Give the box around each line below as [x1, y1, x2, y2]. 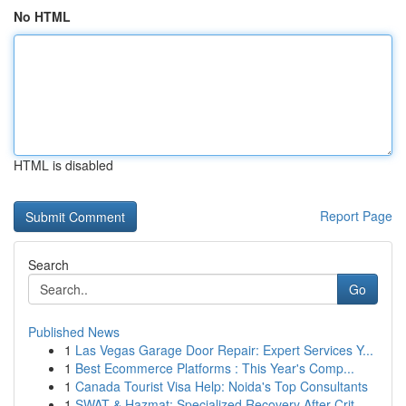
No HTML [14, 7, 71, 25]
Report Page [320, 207, 392, 225]
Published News [28, 323, 120, 341]
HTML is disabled [14, 156, 113, 174]
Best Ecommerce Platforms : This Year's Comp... [75, 359, 354, 377]
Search [28, 256, 69, 274]
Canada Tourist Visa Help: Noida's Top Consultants [75, 377, 368, 395]
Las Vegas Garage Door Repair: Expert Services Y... [75, 341, 373, 359]
